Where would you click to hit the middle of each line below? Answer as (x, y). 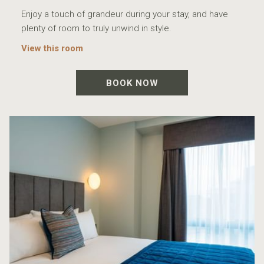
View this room (52, 49)
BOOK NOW (132, 83)
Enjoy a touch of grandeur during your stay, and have (125, 14)
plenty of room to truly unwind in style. (96, 29)
